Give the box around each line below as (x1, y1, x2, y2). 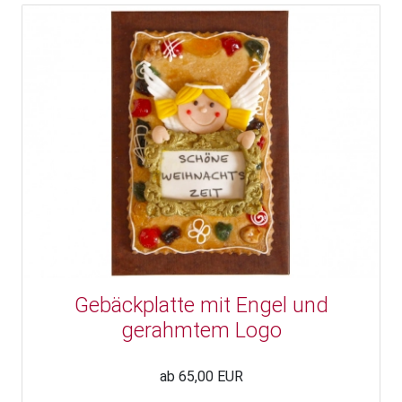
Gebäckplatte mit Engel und (74, 293, 328, 319)
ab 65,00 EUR (159, 368, 243, 386)
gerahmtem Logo (120, 318, 282, 344)
